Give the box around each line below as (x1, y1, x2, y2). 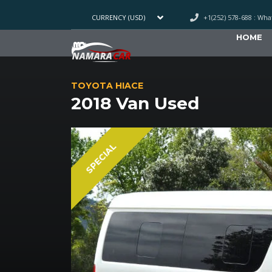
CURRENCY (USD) (92, 13, 145, 22)
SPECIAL (83, 141, 119, 177)
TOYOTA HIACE (71, 80, 143, 92)
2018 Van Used (71, 93, 199, 114)
